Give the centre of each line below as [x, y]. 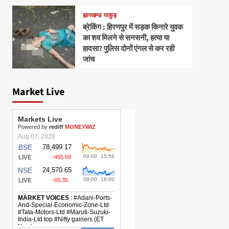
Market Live [38, 92]
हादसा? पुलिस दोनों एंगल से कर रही [128, 49]
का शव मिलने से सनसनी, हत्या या [126, 38]
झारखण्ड [92, 15]
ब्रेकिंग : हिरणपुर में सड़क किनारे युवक [133, 27]
